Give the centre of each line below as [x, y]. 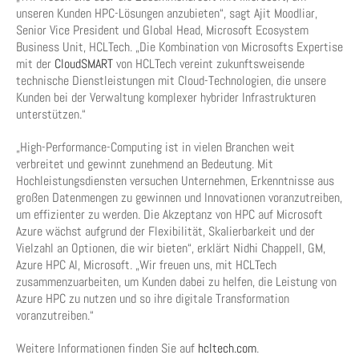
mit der [35, 64]
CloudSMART [84, 64]
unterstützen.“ [51, 114]
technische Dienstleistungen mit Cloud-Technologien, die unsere [171, 81]
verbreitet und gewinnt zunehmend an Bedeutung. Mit [145, 164]
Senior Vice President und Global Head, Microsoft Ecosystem [162, 30]
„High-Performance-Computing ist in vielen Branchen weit [155, 147]
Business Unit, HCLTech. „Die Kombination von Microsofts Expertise [179, 47]
